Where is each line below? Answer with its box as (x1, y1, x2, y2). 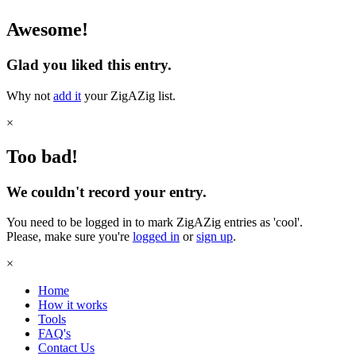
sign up (196, 230, 233, 244)
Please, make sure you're (6, 230, 133, 244)
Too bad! (6, 145, 78, 167)
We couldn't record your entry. (6, 183, 207, 200)
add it (53, 88, 81, 103)
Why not (6, 88, 53, 103)
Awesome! (6, 19, 88, 41)
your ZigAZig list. (81, 88, 176, 103)
